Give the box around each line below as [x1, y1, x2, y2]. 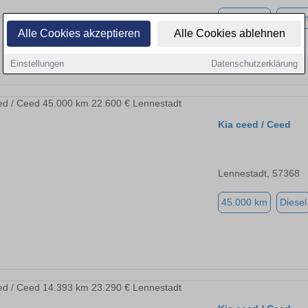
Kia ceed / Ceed [218, 119, 291, 131]
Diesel [280, 197, 307, 208]
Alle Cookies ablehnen [173, 27, 285, 39]
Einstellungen [10, 58, 64, 69]
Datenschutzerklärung [211, 58, 298, 69]
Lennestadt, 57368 [218, 168, 300, 179]
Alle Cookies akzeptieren [17, 27, 140, 39]
